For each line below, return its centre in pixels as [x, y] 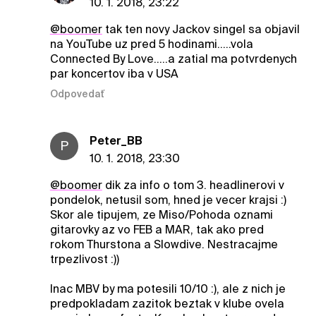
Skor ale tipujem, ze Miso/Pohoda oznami [161, 214]
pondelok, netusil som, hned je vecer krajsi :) [168, 200]
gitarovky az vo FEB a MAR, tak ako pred [157, 229]
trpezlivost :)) [84, 259]
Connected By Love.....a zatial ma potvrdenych [173, 59]
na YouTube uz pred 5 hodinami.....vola [151, 44]
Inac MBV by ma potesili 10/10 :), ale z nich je [168, 288]
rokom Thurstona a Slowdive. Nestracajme [164, 244]
